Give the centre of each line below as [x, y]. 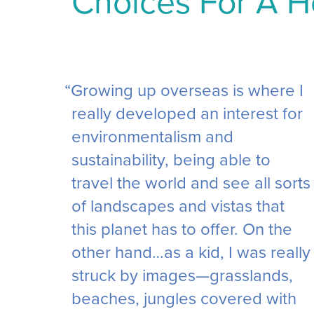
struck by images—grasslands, [182, 275]
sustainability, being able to [171, 159]
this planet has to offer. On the [182, 229]
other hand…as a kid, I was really [191, 252]
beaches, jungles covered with [184, 298]
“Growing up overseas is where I [184, 90]
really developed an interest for [187, 113]
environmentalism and [152, 136]
